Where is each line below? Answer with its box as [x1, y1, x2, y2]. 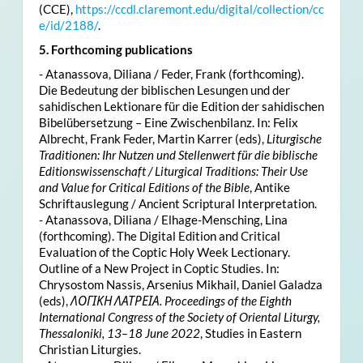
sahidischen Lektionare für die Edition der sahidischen [38, 98, 324, 113]
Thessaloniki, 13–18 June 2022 [38, 325, 200, 340]
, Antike [249, 179, 290, 194]
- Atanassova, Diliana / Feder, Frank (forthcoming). [38, 66, 304, 81]
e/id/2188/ [38, 17, 98, 32]
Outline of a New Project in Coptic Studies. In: [38, 260, 280, 275]
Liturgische [266, 130, 322, 146]
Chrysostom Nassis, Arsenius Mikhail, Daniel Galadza [38, 276, 322, 292]
